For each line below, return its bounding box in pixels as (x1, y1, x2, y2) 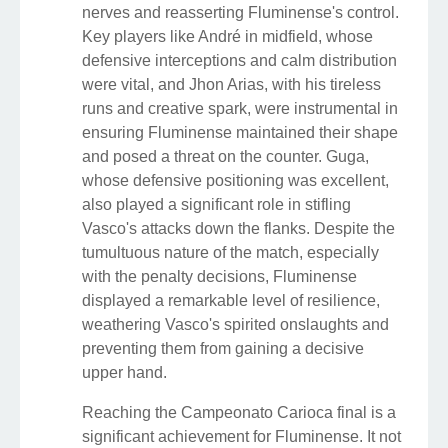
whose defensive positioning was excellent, (82, 171, 389, 189)
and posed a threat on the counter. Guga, (82, 147, 369, 165)
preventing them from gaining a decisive (82, 339, 364, 357)
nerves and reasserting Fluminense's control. (82, 3, 399, 21)
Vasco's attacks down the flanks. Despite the (82, 219, 395, 237)
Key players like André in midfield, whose (82, 27, 373, 45)
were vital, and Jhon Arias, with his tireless (82, 75, 381, 93)
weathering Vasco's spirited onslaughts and (82, 315, 389, 333)
